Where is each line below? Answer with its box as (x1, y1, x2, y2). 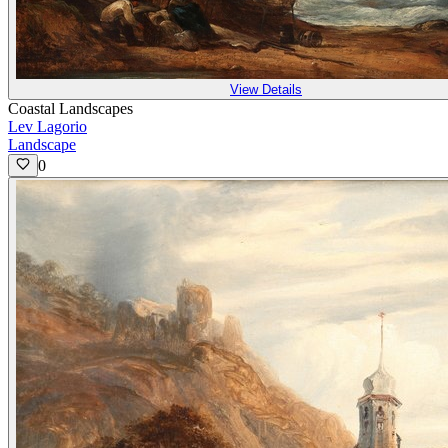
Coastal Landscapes (8, 100, 133, 118)
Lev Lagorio (8, 118, 87, 136)
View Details (230, 82, 302, 98)
